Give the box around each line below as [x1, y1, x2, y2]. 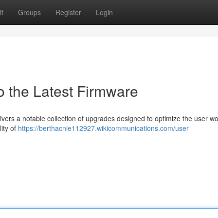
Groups [18, 7, 41, 17]
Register [55, 7, 81, 17]
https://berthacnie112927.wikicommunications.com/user [18, 123, 189, 133]
